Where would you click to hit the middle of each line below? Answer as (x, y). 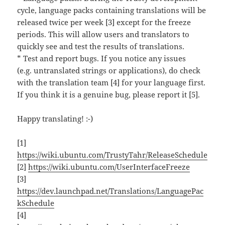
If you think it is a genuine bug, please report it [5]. (109, 95)
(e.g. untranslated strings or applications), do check (109, 71)
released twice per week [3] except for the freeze (104, 22)
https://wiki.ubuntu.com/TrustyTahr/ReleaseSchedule (113, 155)
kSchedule (36, 203)
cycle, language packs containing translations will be (112, 10)
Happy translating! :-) (55, 119)
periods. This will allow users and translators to (103, 34)
